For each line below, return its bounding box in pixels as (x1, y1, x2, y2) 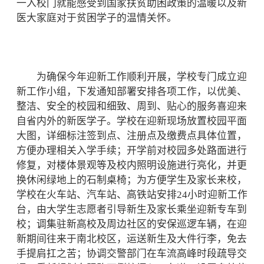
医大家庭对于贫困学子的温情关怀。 (16, 12, 177, 24)
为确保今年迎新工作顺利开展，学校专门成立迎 (16, 71, 247, 82)
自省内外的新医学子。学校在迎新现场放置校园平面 (16, 115, 247, 127)
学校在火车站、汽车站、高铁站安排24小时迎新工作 (16, 189, 247, 200)
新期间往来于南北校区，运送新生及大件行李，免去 (16, 233, 247, 245)
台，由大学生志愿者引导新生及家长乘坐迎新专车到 (16, 204, 247, 215)
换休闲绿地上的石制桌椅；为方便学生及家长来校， (16, 174, 247, 186)
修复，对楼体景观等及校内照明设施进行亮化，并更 (16, 160, 247, 171)
